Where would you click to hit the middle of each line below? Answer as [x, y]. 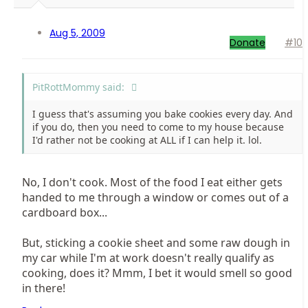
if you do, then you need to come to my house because [158, 127]
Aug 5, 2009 [77, 33]
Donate [247, 43]
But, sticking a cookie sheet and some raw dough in [156, 243]
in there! [44, 288]
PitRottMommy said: [78, 87]
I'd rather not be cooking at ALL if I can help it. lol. [147, 140]
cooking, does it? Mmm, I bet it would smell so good [157, 273]
